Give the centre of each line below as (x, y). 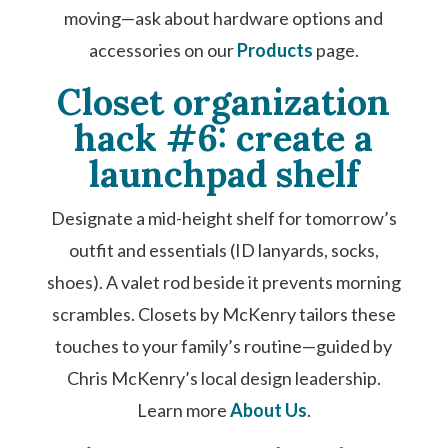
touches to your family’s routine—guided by (224, 346)
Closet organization (224, 102)
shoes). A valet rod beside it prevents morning (223, 282)
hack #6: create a (224, 138)
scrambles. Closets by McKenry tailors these (223, 314)
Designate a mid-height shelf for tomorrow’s (223, 218)
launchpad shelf (223, 174)
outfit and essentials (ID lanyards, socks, (223, 250)
